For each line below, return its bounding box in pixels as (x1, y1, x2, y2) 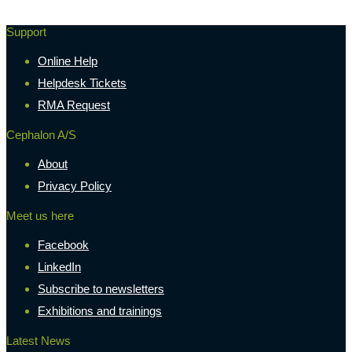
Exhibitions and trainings (38, 303, 162, 317)
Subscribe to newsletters (38, 281, 164, 295)
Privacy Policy (38, 178, 112, 192)
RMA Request (38, 97, 110, 112)
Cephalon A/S (6, 127, 76, 141)
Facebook (38, 237, 89, 251)
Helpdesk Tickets (38, 75, 126, 90)
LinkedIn (38, 259, 81, 273)
